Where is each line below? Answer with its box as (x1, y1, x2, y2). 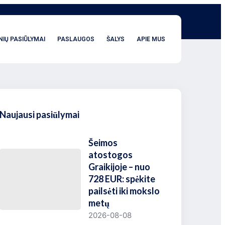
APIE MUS (137, 34, 165, 44)
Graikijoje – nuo (88, 161, 151, 172)
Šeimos (88, 137, 118, 148)
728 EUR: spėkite (88, 173, 156, 184)
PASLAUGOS (57, 34, 94, 44)
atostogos (88, 149, 133, 160)
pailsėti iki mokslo (88, 185, 160, 196)
